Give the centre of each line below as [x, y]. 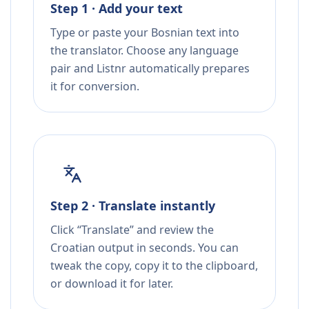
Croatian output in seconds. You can [144, 248]
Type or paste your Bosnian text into [145, 33]
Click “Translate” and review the [132, 230]
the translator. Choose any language [144, 51]
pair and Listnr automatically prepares [150, 69]
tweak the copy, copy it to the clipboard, [154, 266]
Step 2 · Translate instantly [133, 206]
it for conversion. [95, 87]
